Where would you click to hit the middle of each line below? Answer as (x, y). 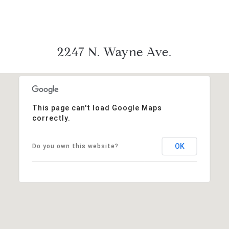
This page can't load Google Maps (97, 108)
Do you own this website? (75, 146)
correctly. (51, 118)
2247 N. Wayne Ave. (114, 52)
